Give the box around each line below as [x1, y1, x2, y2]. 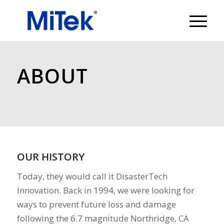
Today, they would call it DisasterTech [16, 170, 167, 182]
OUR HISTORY [16, 150, 84, 163]
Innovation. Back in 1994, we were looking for [16, 184, 194, 196]
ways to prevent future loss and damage [16, 198, 176, 210]
